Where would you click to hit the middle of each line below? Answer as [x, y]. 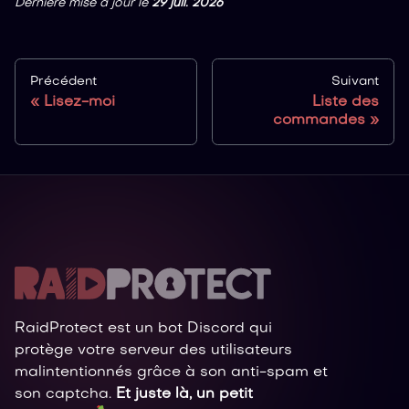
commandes [319, 120]
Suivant [355, 81]
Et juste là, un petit [184, 394]
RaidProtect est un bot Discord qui [143, 329]
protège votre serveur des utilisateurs [153, 351]
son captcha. [65, 394]
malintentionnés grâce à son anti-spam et [171, 372]
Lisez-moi [79, 102]
